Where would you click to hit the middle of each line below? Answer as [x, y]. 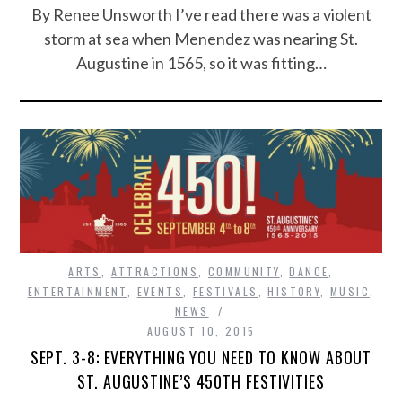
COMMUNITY [244, 272]
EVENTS [160, 292]
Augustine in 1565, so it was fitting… [201, 62]
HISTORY [294, 292]
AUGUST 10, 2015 [201, 331]
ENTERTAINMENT [77, 292]
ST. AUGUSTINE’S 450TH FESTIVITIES [201, 382]
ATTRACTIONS [155, 272]
